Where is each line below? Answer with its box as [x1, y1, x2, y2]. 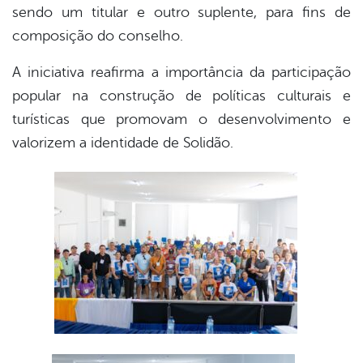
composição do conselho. [12, 28, 183, 45]
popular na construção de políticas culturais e [12, 88, 351, 105]
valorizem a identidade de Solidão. [12, 135, 233, 152]
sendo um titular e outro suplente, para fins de [12, 4, 351, 21]
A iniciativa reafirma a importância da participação [12, 64, 351, 81]
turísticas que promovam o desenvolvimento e [12, 111, 351, 128]
